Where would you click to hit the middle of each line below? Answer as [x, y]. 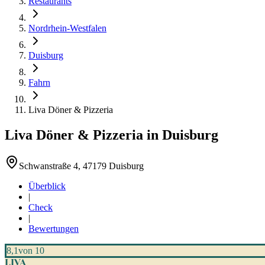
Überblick [47, 186]
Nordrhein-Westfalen [67, 28]
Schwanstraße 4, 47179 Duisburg [81, 166]
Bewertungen [54, 228]
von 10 [31, 250]
